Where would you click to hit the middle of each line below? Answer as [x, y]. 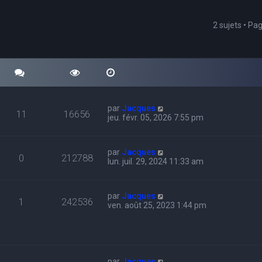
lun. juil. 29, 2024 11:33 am [156, 161]
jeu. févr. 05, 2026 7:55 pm [156, 118]
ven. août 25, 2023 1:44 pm [157, 205]
